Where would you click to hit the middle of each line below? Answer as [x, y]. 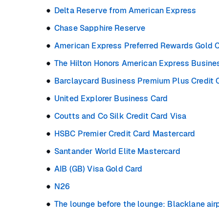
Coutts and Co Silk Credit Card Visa [120, 116]
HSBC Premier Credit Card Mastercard [125, 134]
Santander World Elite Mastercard [117, 152]
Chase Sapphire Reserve [100, 28]
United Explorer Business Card [111, 99]
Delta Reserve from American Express [125, 11]
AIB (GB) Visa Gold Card [99, 169]
